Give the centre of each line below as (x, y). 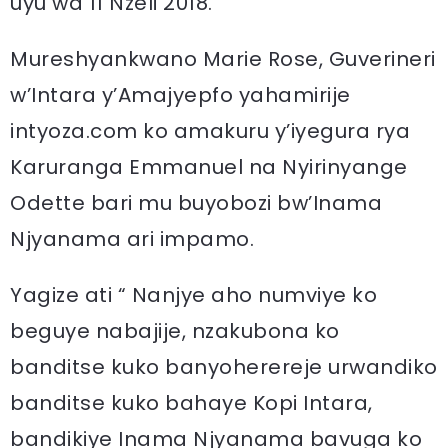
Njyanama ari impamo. (132, 239)
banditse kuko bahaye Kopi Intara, (191, 403)
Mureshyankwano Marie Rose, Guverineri (223, 59)
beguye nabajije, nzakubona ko (175, 331)
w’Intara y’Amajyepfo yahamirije (180, 95)
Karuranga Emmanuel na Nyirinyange (209, 167)
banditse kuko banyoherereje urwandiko (224, 367)
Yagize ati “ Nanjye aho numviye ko (193, 295)
